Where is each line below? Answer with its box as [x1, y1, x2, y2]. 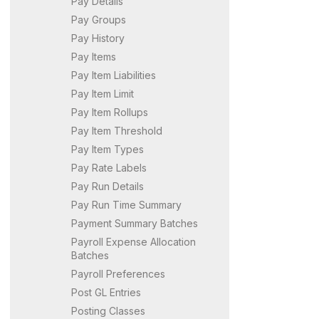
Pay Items [71, 50, 116, 63]
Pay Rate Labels [71, 161, 147, 174]
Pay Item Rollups [71, 105, 148, 118]
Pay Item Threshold [71, 124, 162, 137]
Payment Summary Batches [71, 216, 198, 229]
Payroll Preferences [71, 267, 165, 280]
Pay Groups [71, 13, 126, 26]
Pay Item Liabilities [71, 68, 156, 81]
